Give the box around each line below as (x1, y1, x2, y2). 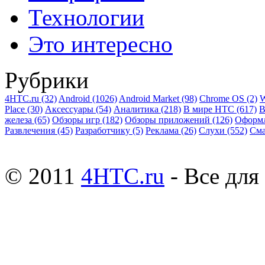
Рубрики (5, 67, 89, 93)
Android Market (119, 93, 182, 104)
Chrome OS (199, 93, 247, 104)
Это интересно (28, 31, 173, 57)
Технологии (28, 5, 144, 31)
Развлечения (5, 125, 57, 136)
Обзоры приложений (125, 115, 212, 125)
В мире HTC (183, 104, 237, 115)
